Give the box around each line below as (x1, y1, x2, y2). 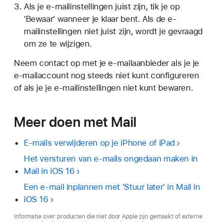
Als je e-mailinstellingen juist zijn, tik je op (23, 1, 180, 11)
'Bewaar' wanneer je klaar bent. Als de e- (23, 13, 176, 24)
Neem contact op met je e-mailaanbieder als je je (14, 57, 200, 68)
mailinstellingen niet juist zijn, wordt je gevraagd (23, 26, 203, 36)
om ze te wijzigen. (23, 38, 92, 49)
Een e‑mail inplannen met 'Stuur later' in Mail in (23, 181, 200, 192)
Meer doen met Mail (14, 113, 137, 130)
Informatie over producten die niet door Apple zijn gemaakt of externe (14, 213, 203, 220)
